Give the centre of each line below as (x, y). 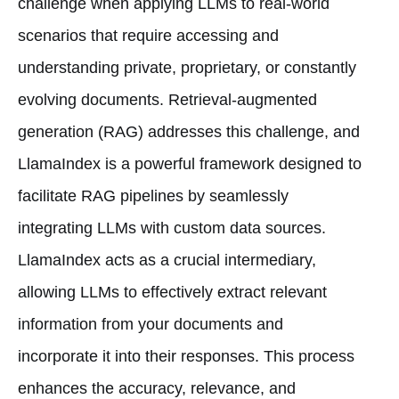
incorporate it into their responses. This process (186, 356)
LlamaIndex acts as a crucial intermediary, (167, 260)
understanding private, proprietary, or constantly (187, 67)
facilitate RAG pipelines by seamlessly (153, 195)
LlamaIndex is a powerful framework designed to (190, 163)
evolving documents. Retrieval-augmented (167, 99)
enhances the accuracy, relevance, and (157, 388)
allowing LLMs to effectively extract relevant (172, 292)
